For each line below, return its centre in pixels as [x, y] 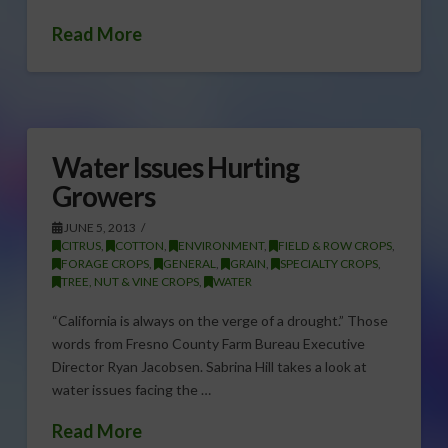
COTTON [139, 246]
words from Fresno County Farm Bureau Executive [208, 343]
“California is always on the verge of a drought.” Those [219, 320]
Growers [103, 196]
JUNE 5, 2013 [98, 228]
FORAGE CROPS [104, 264]
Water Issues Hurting [175, 167]
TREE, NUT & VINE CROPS [129, 282]
